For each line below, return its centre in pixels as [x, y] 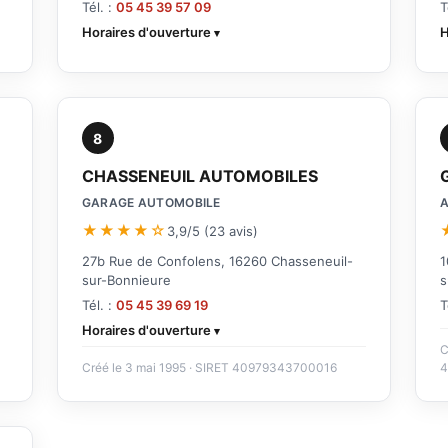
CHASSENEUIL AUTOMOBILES [199, 176]
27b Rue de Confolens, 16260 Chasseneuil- [217, 261]
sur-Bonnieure [126, 280]
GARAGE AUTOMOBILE [151, 203]
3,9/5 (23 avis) [212, 230]
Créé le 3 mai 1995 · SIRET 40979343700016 [209, 368]
